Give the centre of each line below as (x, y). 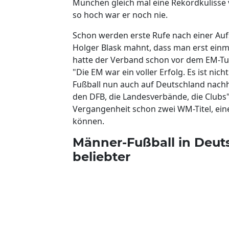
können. (90, 121)
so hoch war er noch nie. (122, 15)
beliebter (101, 156)
